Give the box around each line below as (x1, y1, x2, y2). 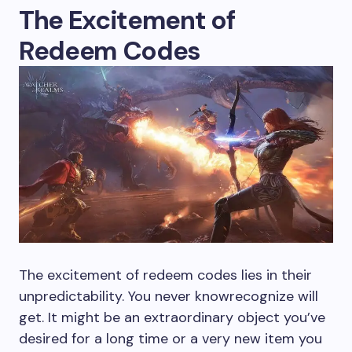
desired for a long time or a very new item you (19, 328, 322, 348)
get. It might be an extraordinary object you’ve (19, 307, 325, 327)
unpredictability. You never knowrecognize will (19, 286, 318, 306)
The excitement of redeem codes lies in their (19, 265, 312, 284)
